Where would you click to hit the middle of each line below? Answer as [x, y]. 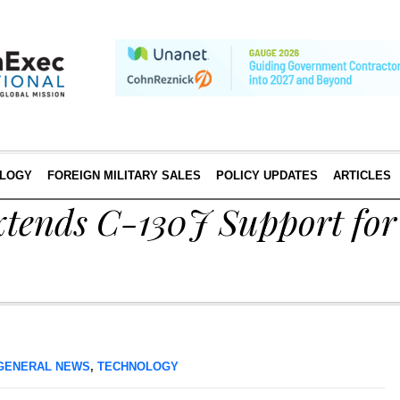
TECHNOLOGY [138, 367]
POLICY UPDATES [267, 175]
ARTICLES [362, 175]
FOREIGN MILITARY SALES [124, 175]
